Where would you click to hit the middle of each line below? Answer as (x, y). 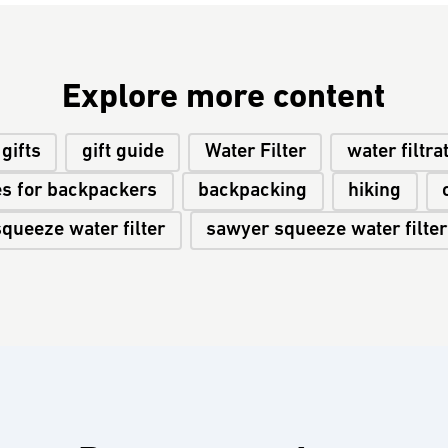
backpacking (253, 191)
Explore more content (224, 98)
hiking (375, 191)
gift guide (122, 152)
